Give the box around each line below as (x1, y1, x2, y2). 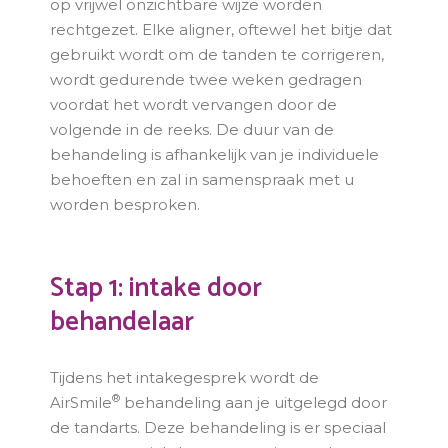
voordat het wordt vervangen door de (50, 95, 338, 114)
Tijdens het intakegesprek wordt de (50, 368, 320, 387)
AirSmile (50, 393, 113, 412)
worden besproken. (50, 195, 205, 214)
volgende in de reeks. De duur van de (50, 120, 335, 139)
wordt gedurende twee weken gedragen (50, 70, 363, 89)
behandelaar (50, 300, 195, 345)
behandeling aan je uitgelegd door (120, 393, 388, 412)
